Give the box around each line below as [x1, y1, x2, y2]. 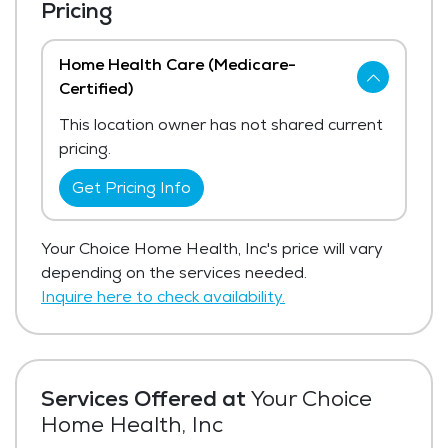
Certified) [59, 77, 133, 99]
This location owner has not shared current [59, 113, 383, 135]
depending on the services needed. [41, 261, 307, 283]
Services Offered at [41, 383, 246, 412]
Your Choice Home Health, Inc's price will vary [41, 237, 383, 259]
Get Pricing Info [72, 176, 191, 198]
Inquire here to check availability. [41, 285, 285, 307]
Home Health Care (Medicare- [59, 53, 296, 75]
